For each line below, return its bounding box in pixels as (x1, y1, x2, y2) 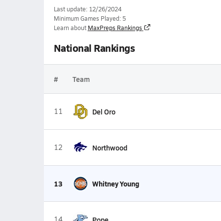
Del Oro (92, 107, 115, 116)
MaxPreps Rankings (87, 24, 142, 32)
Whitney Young (92, 179, 139, 188)
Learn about (53, 24, 86, 32)
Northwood (92, 143, 127, 152)
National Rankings (53, 41, 135, 55)
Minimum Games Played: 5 (53, 14, 126, 22)
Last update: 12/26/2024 (53, 5, 121, 13)
